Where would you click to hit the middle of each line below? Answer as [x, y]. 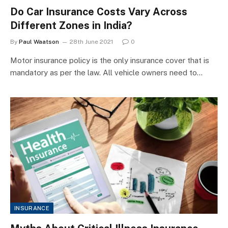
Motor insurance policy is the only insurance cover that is [110, 60]
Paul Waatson [39, 41]
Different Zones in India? [71, 25]
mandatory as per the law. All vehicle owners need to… [106, 72]
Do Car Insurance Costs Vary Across [99, 11]
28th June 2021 [91, 41]
